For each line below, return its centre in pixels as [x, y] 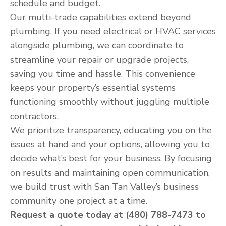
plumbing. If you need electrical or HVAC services [113, 31]
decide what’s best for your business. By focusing [111, 158]
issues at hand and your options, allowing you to [110, 144]
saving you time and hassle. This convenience [103, 74]
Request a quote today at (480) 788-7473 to [108, 215]
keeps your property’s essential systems [93, 88]
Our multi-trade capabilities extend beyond [101, 17]
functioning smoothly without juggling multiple [110, 102]
